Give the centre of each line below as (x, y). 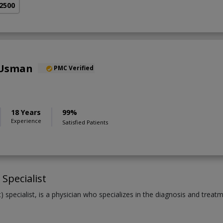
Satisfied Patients (85, 122)
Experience (26, 121)
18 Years (26, 112)
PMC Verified (74, 68)
